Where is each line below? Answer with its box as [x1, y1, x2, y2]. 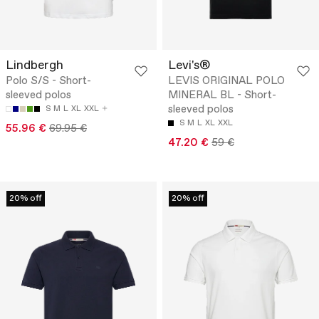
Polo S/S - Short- [6, 74, 91, 89]
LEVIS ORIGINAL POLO [168, 74, 285, 89]
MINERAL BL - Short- [168, 88, 276, 103]
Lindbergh [6, 58, 63, 75]
